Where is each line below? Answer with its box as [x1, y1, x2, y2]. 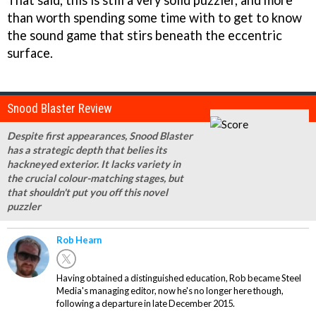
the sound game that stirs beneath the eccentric [7, 27, 282, 43]
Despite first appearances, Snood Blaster [7, 129, 193, 142]
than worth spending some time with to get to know [7, 9, 302, 25]
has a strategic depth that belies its [7, 143, 166, 156]
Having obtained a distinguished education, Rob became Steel [56, 272, 301, 284]
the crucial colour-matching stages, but [7, 171, 183, 184]
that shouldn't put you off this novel [7, 186, 168, 198]
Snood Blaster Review [7, 101, 112, 116]
